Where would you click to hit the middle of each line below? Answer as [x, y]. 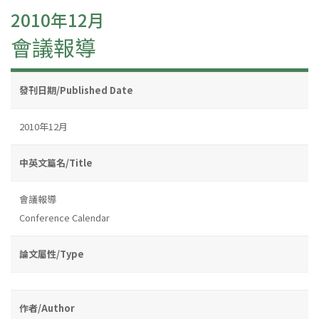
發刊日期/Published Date [76, 90]
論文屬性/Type [52, 253]
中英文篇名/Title [56, 162]
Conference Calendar [64, 217]
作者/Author [47, 308]
